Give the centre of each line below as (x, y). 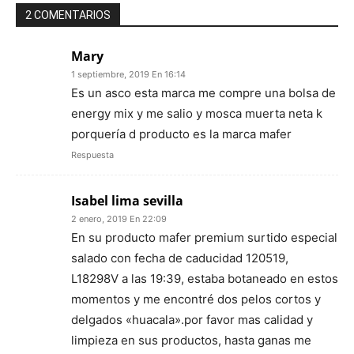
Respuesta (92, 155)
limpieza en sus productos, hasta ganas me (191, 341)
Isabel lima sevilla (127, 201)
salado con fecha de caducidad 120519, (180, 258)
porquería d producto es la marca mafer (181, 134)
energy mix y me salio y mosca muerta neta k (197, 114)
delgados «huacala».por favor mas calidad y (192, 320)
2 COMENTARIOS (68, 15)
